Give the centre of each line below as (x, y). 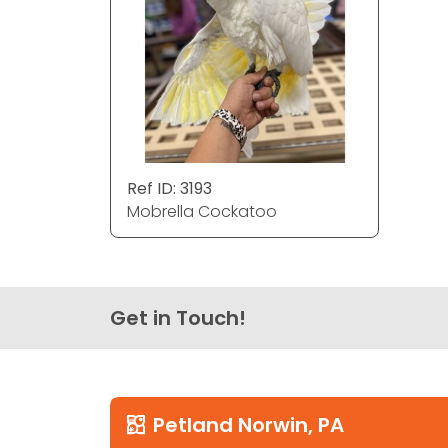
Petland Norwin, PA (249, 425)
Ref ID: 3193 (169, 188)
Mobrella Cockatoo (202, 211)
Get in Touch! (178, 318)
